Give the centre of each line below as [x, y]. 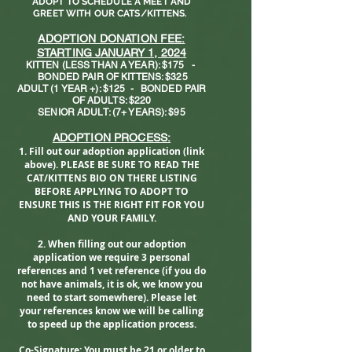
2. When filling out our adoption [112, 244]
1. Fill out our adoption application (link [112, 151]
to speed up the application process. [112, 324]
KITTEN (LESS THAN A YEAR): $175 [105, 65]
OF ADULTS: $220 [112, 101]
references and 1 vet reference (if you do [112, 271]
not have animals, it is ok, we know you [112, 284]
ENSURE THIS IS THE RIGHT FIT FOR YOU [112, 205]
